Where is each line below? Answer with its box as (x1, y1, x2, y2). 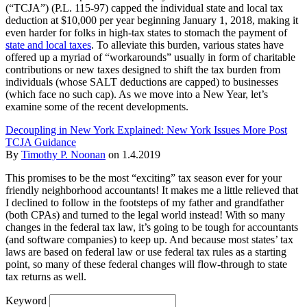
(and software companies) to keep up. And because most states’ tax (5, 234, 293, 246)
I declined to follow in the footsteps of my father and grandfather (5, 197, 284, 209)
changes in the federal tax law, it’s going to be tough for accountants (5, 221, 298, 234)
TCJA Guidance (5, 136, 76, 149)
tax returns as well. (5, 271, 86, 283)
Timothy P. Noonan (21, 149, 106, 161)
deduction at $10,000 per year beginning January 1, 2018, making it (5, 14, 298, 27)
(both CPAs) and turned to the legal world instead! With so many (5, 209, 285, 221)
